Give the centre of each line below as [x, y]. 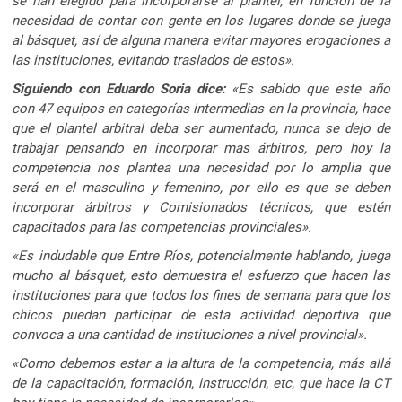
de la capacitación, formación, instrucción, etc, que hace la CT [201, 383]
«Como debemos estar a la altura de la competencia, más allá [201, 363]
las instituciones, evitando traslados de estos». [153, 60]
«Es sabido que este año [307, 88]
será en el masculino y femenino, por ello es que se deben [201, 187]
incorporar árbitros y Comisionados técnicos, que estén [201, 207]
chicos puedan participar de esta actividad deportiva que [201, 315]
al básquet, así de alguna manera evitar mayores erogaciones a [201, 40]
